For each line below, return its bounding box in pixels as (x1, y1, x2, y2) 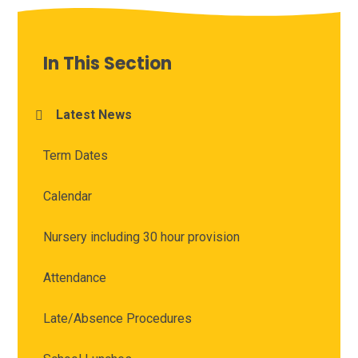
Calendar (43, 189, 93, 205)
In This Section (43, 51, 173, 77)
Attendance (43, 270, 107, 286)
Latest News (56, 107, 133, 123)
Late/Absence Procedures (43, 311, 193, 327)
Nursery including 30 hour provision (43, 229, 241, 245)
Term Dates (43, 148, 109, 164)
